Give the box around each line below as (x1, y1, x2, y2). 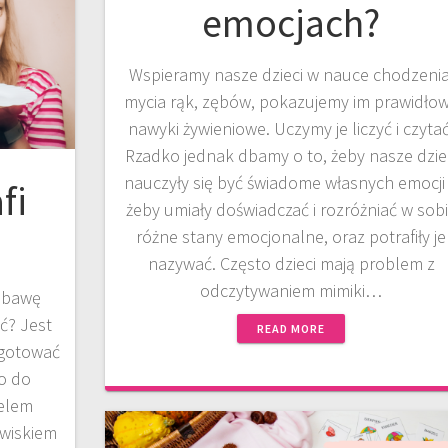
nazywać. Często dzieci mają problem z (147, 252, 435, 276)
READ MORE (257, 321, 326, 337)
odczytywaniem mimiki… (200, 279, 383, 303)
